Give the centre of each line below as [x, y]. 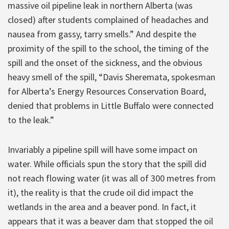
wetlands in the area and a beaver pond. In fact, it [102, 207]
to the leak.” [31, 120]
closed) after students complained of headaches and [108, 19]
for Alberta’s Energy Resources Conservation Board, [107, 91]
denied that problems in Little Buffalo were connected [111, 105]
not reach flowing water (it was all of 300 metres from [112, 178]
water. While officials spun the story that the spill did [107, 164]
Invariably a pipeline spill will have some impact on [102, 149]
